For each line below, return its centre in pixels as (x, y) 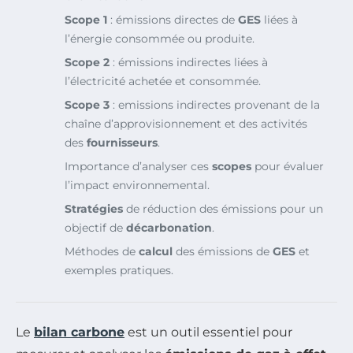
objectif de (95, 228)
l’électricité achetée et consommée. (163, 82)
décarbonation (169, 228)
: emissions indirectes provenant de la (215, 105)
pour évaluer (288, 167)
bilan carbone (79, 333)
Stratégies (94, 209)
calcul (156, 252)
